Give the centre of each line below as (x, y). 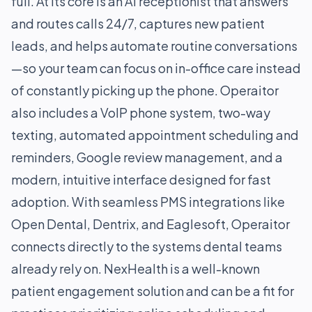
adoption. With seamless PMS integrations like (148, 202)
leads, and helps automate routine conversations (154, 46)
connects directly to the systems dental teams (147, 246)
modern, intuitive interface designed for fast (141, 179)
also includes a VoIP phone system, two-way (141, 112)
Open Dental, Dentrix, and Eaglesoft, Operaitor (150, 224)
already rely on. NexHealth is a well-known (135, 268)
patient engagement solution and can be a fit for (153, 291)
